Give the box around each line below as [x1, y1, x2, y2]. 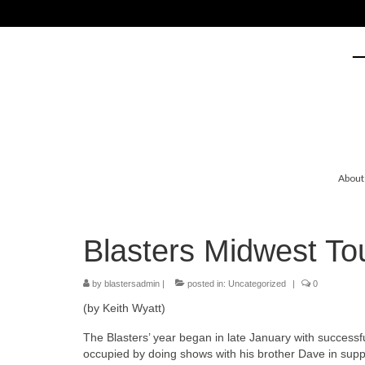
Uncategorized [228, 279, 286, 288]
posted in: [185, 279, 228, 288]
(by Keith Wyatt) [83, 301, 165, 314]
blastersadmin [104, 279, 160, 288]
